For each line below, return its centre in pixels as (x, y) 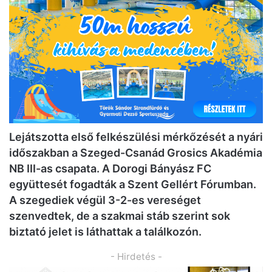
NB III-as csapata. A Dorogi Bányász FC (110, 168)
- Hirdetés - (136, 256)
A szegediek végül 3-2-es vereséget (105, 200)
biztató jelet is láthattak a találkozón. (105, 231)
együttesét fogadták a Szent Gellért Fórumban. (133, 184)
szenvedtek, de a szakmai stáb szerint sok (120, 216)
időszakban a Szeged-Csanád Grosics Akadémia (136, 152)
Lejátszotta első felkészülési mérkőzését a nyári (136, 137)
